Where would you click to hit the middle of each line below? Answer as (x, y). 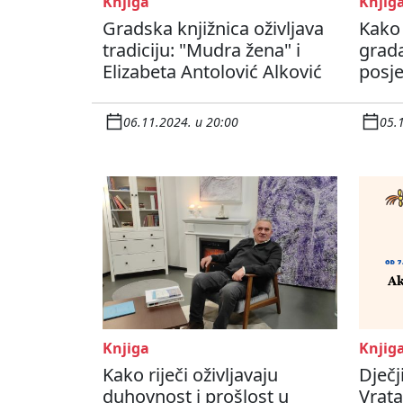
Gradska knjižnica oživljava (213, 29)
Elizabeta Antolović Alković (212, 72)
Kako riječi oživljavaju (190, 375)
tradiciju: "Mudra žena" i (201, 50)
